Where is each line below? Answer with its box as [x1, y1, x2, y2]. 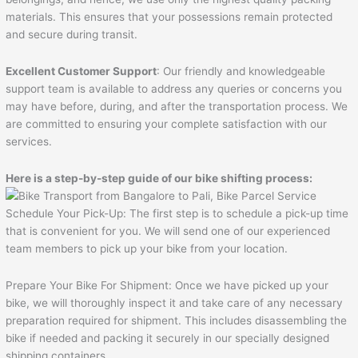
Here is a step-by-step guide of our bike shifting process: [6, 171, 313, 185]
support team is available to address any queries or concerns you [6, 82, 343, 95]
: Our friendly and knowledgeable [157, 64, 326, 78]
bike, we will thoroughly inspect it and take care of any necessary [6, 296, 344, 309]
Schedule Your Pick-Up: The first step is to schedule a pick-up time [6, 206, 349, 220]
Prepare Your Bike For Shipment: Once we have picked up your [6, 278, 329, 292]
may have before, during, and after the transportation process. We [6, 99, 348, 113]
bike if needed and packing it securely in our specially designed [6, 331, 330, 344]
